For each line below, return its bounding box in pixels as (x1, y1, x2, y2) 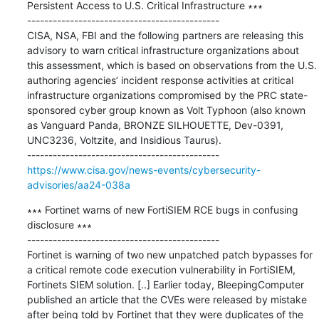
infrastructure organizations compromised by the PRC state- (26, 88, 308, 101)
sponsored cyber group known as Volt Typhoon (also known (26, 103, 305, 116)
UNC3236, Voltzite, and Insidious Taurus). (26, 133, 221, 146)
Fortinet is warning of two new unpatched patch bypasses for (26, 248, 313, 261)
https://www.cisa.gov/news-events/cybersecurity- (26, 163, 261, 176)
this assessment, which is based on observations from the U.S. (26, 58, 317, 71)
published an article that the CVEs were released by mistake (26, 293, 307, 305)
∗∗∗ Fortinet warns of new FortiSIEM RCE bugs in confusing (26, 203, 298, 216)
